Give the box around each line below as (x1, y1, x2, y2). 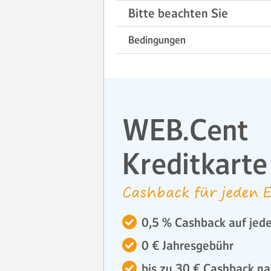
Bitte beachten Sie (128, 5, 228, 21)
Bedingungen (128, 34, 186, 47)
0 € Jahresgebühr (142, 238, 233, 253)
